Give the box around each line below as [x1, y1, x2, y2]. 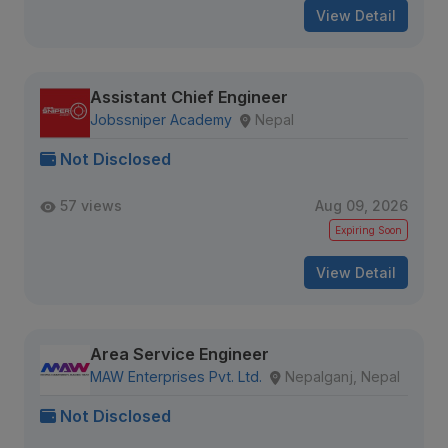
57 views [60, 197, 122, 214]
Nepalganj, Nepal [285, 368, 400, 385]
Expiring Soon [335, 224, 402, 236]
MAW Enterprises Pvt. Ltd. [90, 368, 262, 385]
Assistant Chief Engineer [90, 87, 288, 107]
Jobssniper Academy [90, 111, 232, 128]
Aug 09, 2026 [315, 197, 408, 214]
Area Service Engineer [90, 344, 269, 364]
